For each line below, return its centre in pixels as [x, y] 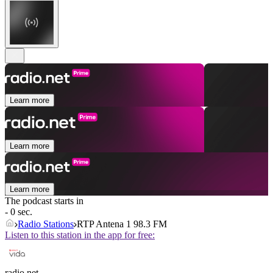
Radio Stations [46, 224]
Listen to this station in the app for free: [80, 235]
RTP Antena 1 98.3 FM [122, 224]
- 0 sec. [19, 212]
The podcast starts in [44, 201]
